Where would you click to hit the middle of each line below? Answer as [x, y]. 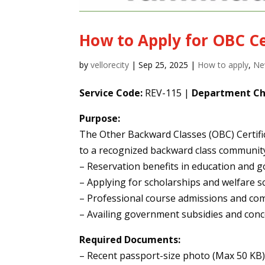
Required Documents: [130, 240]
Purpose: [100, 119]
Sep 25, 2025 [164, 65]
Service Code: [111, 93]
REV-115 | [167, 93]
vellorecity [110, 65]
